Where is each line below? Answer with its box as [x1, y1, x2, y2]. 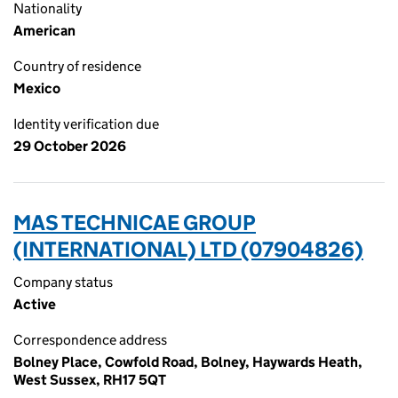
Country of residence [13, 58, 141, 75]
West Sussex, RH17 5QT [13, 371, 166, 388]
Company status [13, 274, 113, 291]
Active [13, 296, 56, 313]
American [13, 22, 76, 39]
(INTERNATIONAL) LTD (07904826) [13, 236, 363, 262]
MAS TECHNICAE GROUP [13, 210, 256, 235]
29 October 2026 [13, 138, 126, 155]
